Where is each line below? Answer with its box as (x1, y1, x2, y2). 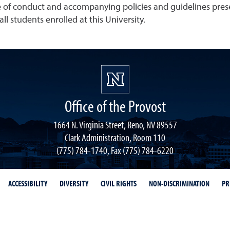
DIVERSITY (60, 178, 88, 188)
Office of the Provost (64, 95, 166, 116)
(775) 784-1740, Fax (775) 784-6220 (56, 143, 174, 157)
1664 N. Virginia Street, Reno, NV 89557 (53, 118, 177, 131)
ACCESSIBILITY (8, 178, 47, 188)
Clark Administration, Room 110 (65, 130, 165, 144)
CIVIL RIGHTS (101, 178, 137, 188)
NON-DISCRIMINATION (149, 178, 209, 188)
